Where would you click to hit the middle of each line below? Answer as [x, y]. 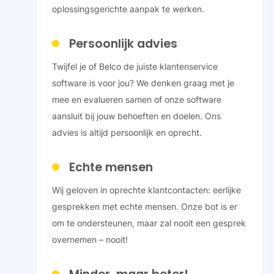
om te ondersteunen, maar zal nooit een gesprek [149, 223]
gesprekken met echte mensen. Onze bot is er [144, 206]
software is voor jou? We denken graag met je [143, 83]
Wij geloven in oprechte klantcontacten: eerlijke [146, 190]
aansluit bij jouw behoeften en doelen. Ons [136, 116]
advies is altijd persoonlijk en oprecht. [127, 132]
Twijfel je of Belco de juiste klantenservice [135, 66]
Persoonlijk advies [123, 43]
